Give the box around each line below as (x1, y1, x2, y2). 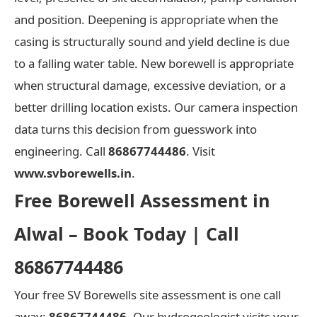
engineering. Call (14, 142, 108, 159)
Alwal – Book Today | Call (14, 221, 239, 246)
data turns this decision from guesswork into (14, 120, 257, 137)
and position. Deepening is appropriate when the (14, 11, 278, 28)
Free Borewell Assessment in (14, 188, 270, 212)
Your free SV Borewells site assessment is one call (14, 286, 281, 303)
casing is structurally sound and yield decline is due (14, 33, 289, 50)
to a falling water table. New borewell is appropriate (14, 54, 294, 71)
